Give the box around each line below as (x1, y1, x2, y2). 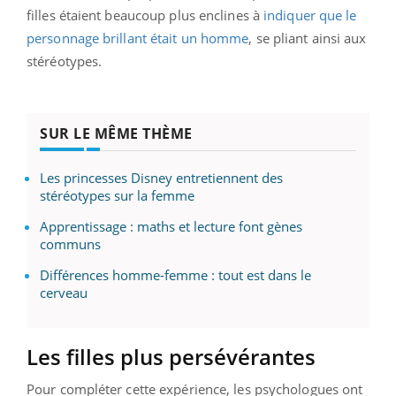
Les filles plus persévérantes (27, 341, 316, 371)
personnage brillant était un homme (27, 28, 249, 47)
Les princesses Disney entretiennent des (40, 168, 283, 187)
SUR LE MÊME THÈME (40, 123, 193, 143)
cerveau (40, 283, 88, 301)
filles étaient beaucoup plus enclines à (27, 5, 264, 24)
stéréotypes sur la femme (40, 186, 194, 204)
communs (40, 234, 101, 253)
